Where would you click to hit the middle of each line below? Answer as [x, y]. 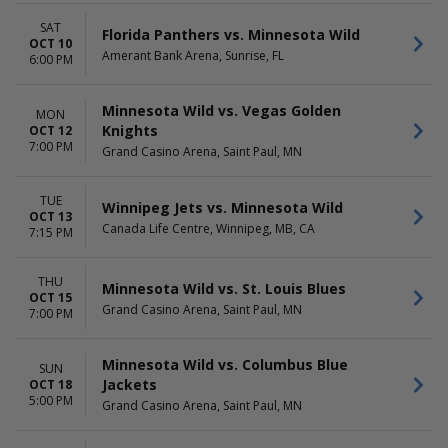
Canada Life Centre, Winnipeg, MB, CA [208, 228]
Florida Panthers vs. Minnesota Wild [231, 34]
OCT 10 [50, 43]
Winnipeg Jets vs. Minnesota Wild [222, 207]
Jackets [129, 384]
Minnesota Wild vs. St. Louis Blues [224, 288]
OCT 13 [50, 216]
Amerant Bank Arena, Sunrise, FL [193, 55]
